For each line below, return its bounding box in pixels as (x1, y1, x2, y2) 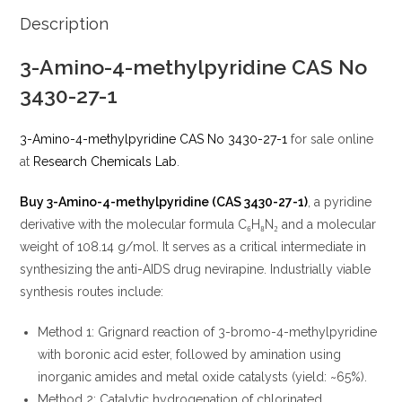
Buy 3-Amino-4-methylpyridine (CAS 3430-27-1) (20, 195, 309, 210)
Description (20, 14, 109, 34)
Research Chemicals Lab (33, 154, 178, 170)
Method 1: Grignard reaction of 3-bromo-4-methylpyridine (38, 325, 378, 340)
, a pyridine (308, 195, 372, 210)
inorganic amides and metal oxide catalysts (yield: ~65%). (38, 370, 368, 385)
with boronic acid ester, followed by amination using (38, 347, 342, 363)
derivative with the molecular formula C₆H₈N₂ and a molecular (20, 217, 377, 232)
